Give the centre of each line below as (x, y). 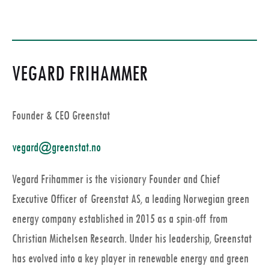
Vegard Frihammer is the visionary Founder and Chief (116, 180)
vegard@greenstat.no (56, 148)
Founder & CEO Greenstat (61, 116)
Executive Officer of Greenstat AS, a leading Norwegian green (131, 199)
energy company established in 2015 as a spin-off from (120, 219)
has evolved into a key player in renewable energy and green (130, 259)
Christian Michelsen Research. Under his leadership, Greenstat (132, 239)
